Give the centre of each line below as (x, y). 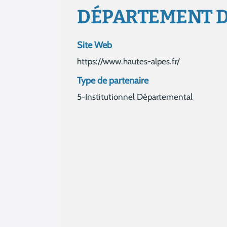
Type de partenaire (113, 80)
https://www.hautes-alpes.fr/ (128, 61)
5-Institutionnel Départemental (135, 97)
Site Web (94, 45)
